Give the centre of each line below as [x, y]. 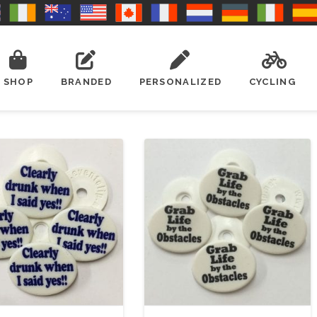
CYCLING [272, 81]
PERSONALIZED [180, 81]
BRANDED [86, 81]
